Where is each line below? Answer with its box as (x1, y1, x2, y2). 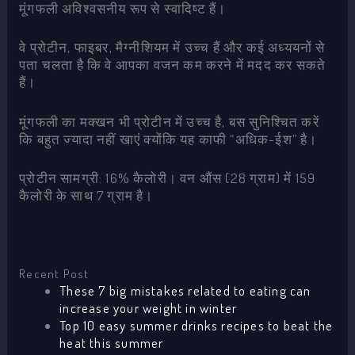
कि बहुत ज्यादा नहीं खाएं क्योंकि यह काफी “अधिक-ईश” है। (19, 130, 318, 147)
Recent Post (19, 265, 90, 282)
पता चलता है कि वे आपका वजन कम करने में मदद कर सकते (19, 56, 326, 74)
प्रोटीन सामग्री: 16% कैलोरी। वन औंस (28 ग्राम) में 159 (19, 169, 316, 186)
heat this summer (59, 334, 164, 352)
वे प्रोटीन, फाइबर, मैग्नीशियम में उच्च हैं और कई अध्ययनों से (19, 39, 326, 56)
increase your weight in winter (59, 300, 238, 317)
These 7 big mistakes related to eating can (59, 282, 311, 300)
